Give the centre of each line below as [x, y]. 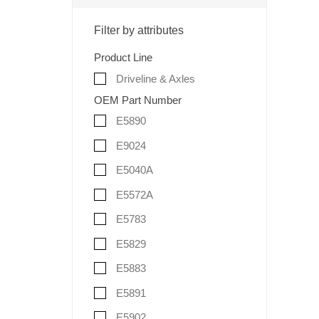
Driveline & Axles [154, 78]
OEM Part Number [137, 100]
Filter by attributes [138, 30]
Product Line [123, 57]
